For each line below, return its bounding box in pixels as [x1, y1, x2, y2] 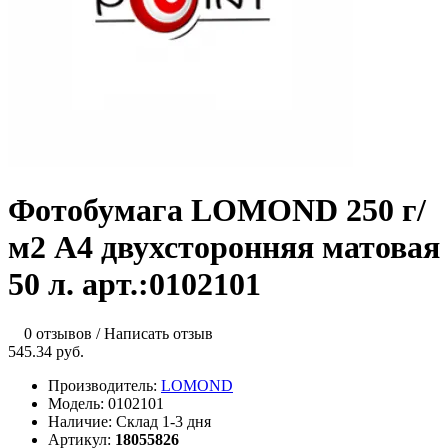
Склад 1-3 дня [116, 412, 211, 430]
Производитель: [48, 376, 161, 394]
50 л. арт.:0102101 [8, 266, 261, 303]
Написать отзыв [104, 324, 213, 342]
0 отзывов [24, 324, 92, 342]
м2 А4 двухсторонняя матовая [8, 229, 440, 266]
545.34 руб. [8, 342, 84, 360]
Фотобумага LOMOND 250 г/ [8, 192, 426, 229]
